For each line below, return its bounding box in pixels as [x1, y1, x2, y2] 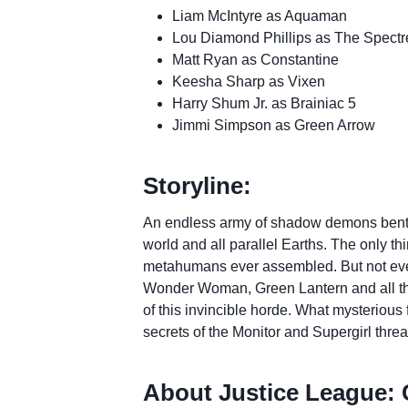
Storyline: [142, 171, 251, 199]
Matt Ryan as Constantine [171, 51, 339, 67]
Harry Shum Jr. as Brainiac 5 [171, 95, 356, 111]
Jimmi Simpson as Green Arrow [171, 117, 375, 133]
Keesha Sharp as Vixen [171, 73, 325, 89]
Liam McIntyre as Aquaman [171, 7, 347, 24]
